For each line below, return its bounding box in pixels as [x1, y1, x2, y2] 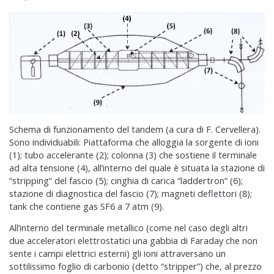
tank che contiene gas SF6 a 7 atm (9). [9, 201, 164, 213]
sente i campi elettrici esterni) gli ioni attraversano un [9, 248, 226, 260]
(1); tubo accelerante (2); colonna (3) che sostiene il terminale [9, 149, 257, 161]
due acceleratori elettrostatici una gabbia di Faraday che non [9, 235, 257, 247]
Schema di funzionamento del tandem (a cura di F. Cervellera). [9, 124, 261, 136]
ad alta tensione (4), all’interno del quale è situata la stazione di [9, 162, 265, 174]
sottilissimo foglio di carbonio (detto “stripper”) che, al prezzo [9, 261, 262, 273]
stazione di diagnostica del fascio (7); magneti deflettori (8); [9, 188, 252, 200]
